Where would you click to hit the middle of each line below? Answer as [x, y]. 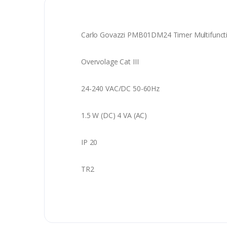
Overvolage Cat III [110, 62]
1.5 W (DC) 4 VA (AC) [114, 116]
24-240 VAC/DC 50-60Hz [120, 89]
